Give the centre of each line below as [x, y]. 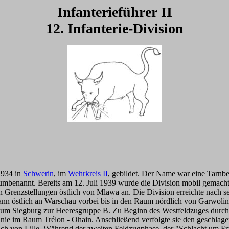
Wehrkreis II [88, 174]
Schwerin [38, 174]
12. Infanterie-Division [114, 28]
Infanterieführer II [114, 12]
